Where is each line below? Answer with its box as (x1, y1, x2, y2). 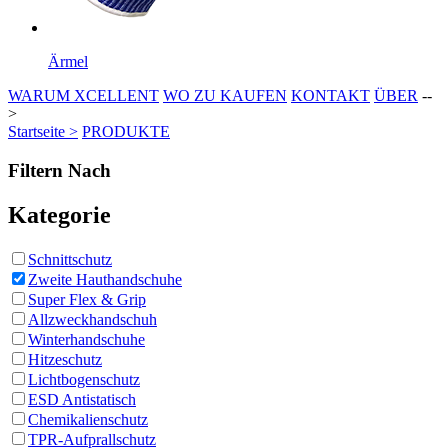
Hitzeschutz (28, 350, 102, 368)
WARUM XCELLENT (8, 87, 159, 104)
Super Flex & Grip (28, 290, 146, 308)
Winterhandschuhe (28, 330, 145, 348)
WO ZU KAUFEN (163, 87, 287, 104)
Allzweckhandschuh (28, 310, 157, 328)
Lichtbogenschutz (28, 370, 140, 388)
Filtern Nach (8, 159, 111, 181)
